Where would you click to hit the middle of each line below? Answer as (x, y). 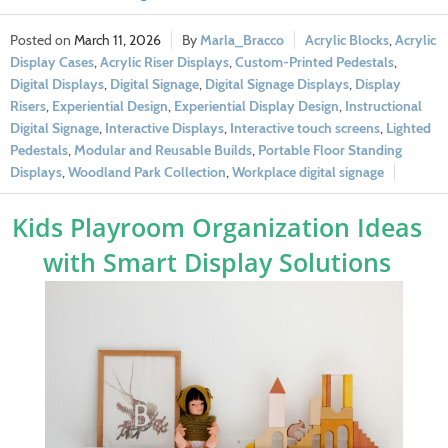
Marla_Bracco (242, 40)
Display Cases (52, 62)
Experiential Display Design (256, 106)
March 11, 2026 (117, 40)
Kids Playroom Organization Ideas (216, 227)
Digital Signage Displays (277, 84)
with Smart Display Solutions (216, 262)
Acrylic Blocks (347, 40)
